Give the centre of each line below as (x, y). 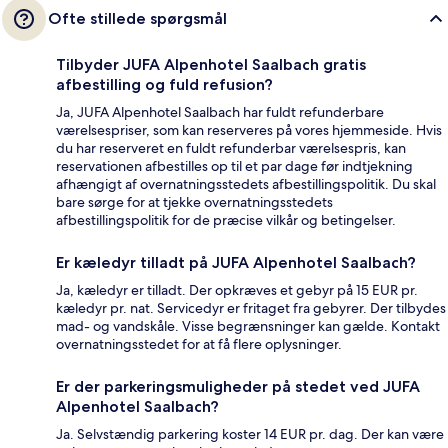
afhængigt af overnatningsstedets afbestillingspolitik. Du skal (246, 183)
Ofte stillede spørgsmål (137, 18)
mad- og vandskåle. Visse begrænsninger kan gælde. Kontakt (248, 325)
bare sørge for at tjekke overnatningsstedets (194, 201)
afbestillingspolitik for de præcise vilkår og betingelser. (226, 219)
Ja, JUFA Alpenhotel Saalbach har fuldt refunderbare (220, 111)
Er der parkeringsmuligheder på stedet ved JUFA (238, 386)
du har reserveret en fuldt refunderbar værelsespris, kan (231, 147)
